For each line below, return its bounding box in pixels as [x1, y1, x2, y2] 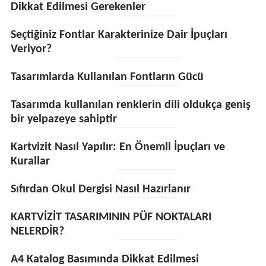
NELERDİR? [10, 226, 64, 237]
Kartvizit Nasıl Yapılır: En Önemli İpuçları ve [10, 141, 225, 153]
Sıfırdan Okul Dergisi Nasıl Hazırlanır [10, 183, 191, 195]
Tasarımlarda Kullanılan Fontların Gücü [10, 71, 204, 83]
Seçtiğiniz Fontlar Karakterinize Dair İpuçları [10, 29, 227, 41]
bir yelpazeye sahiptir [10, 113, 117, 125]
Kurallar [10, 156, 50, 167]
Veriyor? [10, 43, 52, 55]
